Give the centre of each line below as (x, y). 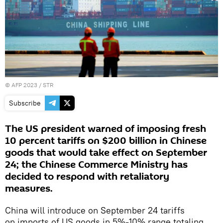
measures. (29, 188)
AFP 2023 (24, 85)
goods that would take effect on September (106, 153)
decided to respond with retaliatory (87, 176)
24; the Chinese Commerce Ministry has (96, 165)
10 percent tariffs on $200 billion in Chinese (106, 141)
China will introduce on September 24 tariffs (95, 210)
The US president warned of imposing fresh (106, 129)
